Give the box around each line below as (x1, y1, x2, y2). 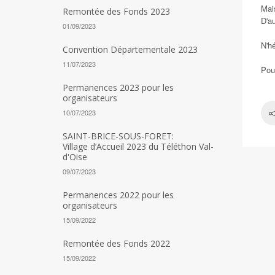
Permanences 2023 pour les (63, 82, 174, 93)
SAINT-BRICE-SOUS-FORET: (63, 130, 174, 142)
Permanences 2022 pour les (63, 189, 174, 201)
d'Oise (63, 151, 87, 163)
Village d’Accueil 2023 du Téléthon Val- (63, 141, 214, 152)
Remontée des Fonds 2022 (63, 238, 170, 249)
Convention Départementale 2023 (63, 44, 198, 55)
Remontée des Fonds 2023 (63, 6, 170, 17)
